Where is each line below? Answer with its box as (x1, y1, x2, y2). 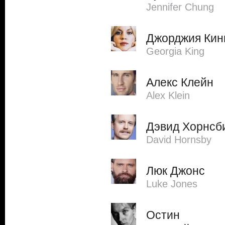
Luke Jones (146, 178, 197, 189)
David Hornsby (146, 134, 211, 145)
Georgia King (146, 46, 204, 57)
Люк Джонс (146, 164, 205, 177)
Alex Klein (146, 90, 190, 101)
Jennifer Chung (146, 2, 214, 13)
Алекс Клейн (146, 76, 213, 89)
